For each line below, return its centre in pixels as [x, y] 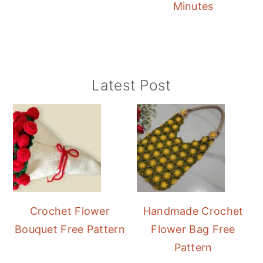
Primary [43, 87]
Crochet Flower [70, 211]
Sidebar [44, 107]
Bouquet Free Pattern [70, 230]
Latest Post [131, 85]
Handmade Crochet [193, 211]
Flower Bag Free [193, 230]
